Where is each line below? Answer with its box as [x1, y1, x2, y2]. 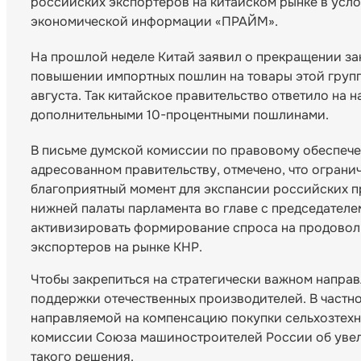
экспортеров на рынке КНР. [31, 239, 202, 256]
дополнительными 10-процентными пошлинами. [31, 106, 329, 124]
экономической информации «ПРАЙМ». [31, 13, 281, 31]
